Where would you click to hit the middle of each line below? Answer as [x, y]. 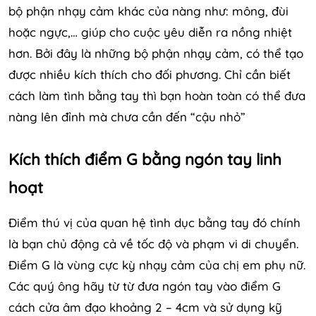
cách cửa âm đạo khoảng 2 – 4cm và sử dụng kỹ [145, 307]
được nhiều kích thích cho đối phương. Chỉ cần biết [150, 74]
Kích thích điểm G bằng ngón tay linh [145, 159]
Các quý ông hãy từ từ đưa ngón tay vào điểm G [145, 286]
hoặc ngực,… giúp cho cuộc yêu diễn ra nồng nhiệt [150, 32]
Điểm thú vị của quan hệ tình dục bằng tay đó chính [154, 222]
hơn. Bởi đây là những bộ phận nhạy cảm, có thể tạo [156, 53]
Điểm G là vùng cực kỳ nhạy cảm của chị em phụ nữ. [157, 265]
